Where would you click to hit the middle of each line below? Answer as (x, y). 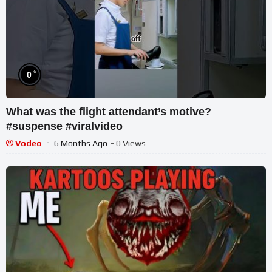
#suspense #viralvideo (64, 126)
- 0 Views (128, 143)
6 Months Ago (81, 143)
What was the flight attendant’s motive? (109, 111)
